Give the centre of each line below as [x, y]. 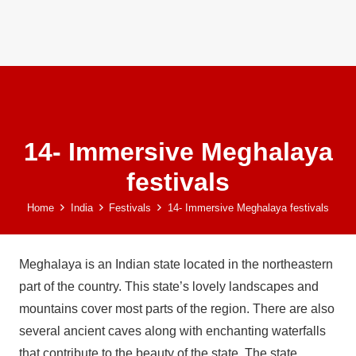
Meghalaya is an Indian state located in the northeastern [176, 264]
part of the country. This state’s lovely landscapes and [169, 286]
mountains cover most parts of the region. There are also [177, 309]
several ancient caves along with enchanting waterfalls [172, 331]
